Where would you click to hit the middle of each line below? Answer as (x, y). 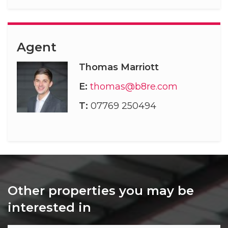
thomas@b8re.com (134, 87)
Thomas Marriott (119, 67)
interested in (49, 208)
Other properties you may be (101, 191)
